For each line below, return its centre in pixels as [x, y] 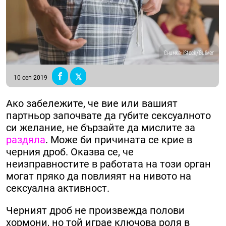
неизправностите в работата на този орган [108, 164]
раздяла [26, 140]
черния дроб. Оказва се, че [70, 152]
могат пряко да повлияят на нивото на [99, 176]
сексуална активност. [58, 188]
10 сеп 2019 [31, 78]
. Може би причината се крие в [119, 140]
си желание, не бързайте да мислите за [101, 128]
